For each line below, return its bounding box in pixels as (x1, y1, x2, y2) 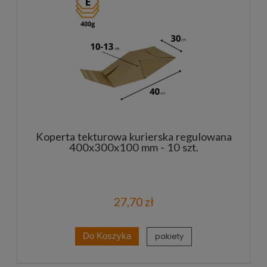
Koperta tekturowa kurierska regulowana (35, 130, 232, 144)
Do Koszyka (83, 231, 131, 241)
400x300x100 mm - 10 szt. (69, 141, 198, 154)
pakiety (155, 230, 184, 242)
